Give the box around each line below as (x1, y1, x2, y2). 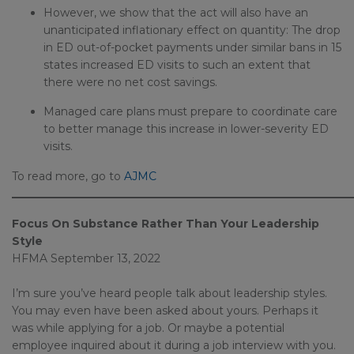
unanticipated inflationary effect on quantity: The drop (43, 23, 341, 37)
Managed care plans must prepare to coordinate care (43, 104, 337, 119)
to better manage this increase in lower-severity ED (43, 122, 329, 136)
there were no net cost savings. (43, 75, 217, 89)
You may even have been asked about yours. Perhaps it (12, 303, 318, 318)
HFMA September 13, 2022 (12, 251, 160, 265)
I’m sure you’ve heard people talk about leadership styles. (12, 286, 327, 300)
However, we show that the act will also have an (43, 6, 308, 20)
